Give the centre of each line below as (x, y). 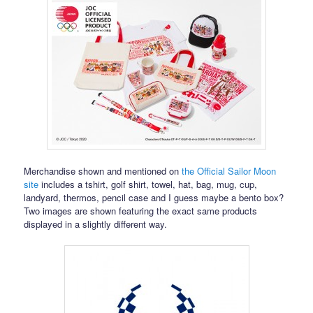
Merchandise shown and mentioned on (103, 170)
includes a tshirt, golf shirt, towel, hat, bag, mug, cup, (148, 184)
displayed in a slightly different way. (96, 224)
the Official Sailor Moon (229, 170)
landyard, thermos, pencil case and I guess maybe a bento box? (154, 197)
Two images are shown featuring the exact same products (141, 210)
